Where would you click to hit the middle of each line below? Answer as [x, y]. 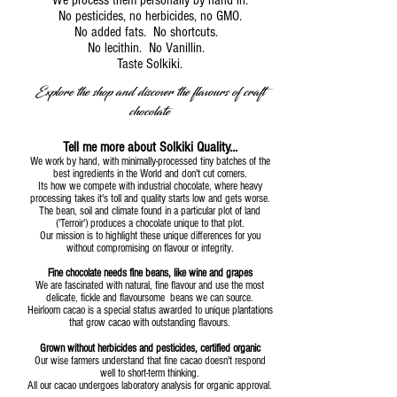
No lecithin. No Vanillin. [150, 48]
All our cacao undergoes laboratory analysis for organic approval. [150, 386]
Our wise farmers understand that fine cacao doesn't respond [150, 361]
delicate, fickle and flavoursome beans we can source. [150, 298]
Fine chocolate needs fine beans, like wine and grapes [150, 273]
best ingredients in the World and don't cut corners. [150, 174]
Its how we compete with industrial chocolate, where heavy [150, 187]
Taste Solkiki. [150, 64]
